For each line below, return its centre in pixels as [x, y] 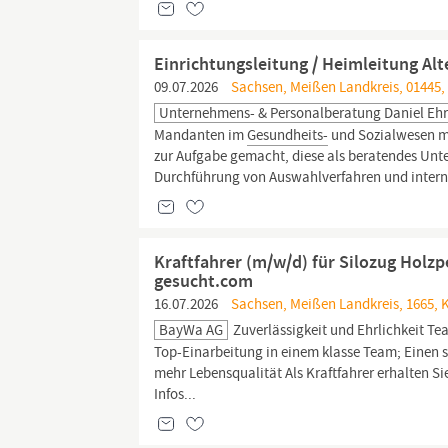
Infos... [175, 394]
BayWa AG [191, 330]
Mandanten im [201, 135]
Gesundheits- [288, 135]
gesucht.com [204, 281]
